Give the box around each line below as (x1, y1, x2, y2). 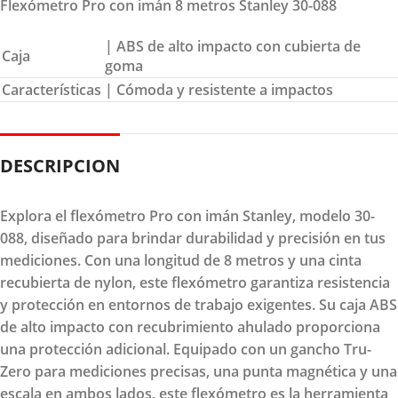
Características (2, 79, 101, 99)
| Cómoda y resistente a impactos (105, 79, 333, 99)
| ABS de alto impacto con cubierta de (105, 36, 361, 56)
